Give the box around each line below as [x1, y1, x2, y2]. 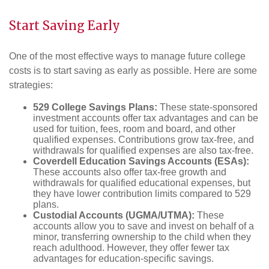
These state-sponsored [157, 101, 258, 112]
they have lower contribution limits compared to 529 [33, 188, 251, 199]
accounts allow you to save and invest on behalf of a [33, 220, 254, 231]
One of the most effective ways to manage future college [9, 50, 246, 61]
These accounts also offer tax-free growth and [33, 166, 226, 177]
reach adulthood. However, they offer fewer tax [33, 242, 229, 253]
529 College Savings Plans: [33, 101, 157, 112]
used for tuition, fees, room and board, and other [33, 123, 235, 134]
